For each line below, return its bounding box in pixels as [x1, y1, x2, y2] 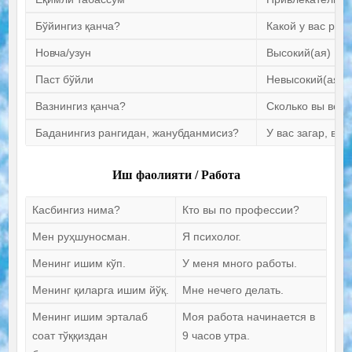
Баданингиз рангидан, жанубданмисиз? [35, 126, 239, 140]
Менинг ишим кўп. [31, 257, 126, 270]
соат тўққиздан [31, 329, 108, 343]
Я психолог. [181, 230, 241, 244]
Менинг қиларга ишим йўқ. [31, 284, 169, 297]
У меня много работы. [181, 257, 297, 270]
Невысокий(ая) [266, 73, 343, 86]
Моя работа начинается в [181, 310, 315, 324]
